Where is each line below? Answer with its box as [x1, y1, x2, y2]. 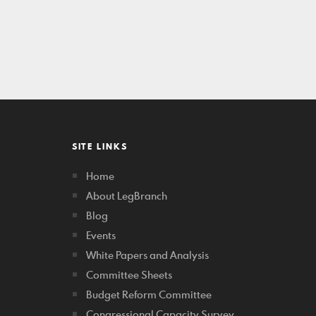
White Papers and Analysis [86, 248, 209, 262]
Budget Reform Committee [86, 288, 212, 301]
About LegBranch [86, 189, 167, 202]
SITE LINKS [72, 140, 128, 152]
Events [86, 229, 116, 242]
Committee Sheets [86, 268, 172, 281]
